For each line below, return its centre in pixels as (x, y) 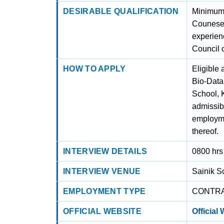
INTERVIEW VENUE (102, 171)
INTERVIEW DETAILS (105, 151)
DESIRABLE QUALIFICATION (121, 11)
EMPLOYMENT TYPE (104, 191)
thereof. (205, 131)
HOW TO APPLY (94, 69)
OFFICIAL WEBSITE (102, 211)
